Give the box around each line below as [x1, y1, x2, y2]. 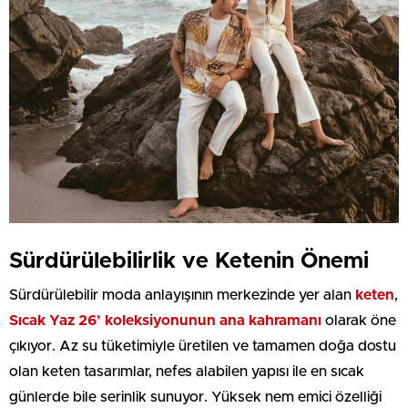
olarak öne [321, 313, 396, 329]
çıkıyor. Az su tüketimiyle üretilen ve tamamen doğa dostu [9, 339, 396, 354]
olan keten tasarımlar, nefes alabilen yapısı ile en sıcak [9, 364, 364, 380]
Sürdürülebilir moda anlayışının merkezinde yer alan [9, 288, 355, 303]
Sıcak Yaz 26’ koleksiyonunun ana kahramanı [9, 313, 321, 329]
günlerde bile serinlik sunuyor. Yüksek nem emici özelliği [9, 390, 382, 405]
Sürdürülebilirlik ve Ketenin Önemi [9, 250, 369, 273]
